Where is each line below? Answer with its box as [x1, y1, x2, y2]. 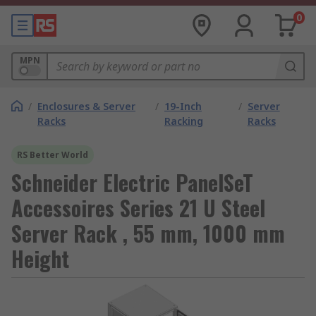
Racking [164, 114, 203, 128]
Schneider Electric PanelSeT [11, 166, 253, 198]
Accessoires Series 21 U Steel [11, 192, 265, 224]
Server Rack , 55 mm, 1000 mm [11, 217, 285, 249]
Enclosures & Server [37, 99, 135, 113]
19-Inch [164, 99, 202, 113]
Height [11, 243, 69, 274]
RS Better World [17, 149, 88, 161]
